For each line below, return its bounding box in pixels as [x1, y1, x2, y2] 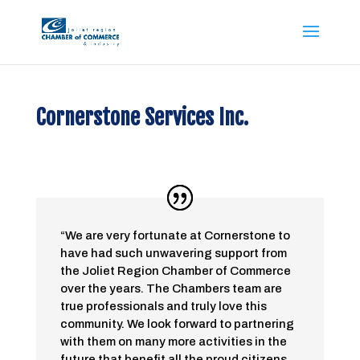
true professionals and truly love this [59, 299, 267, 313]
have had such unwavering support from [59, 246, 287, 260]
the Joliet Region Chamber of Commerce [59, 264, 291, 277]
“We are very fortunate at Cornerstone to [59, 228, 290, 242]
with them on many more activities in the [59, 334, 287, 348]
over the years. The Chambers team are [59, 281, 282, 295]
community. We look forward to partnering [59, 317, 294, 330]
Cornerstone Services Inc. [35, 104, 248, 130]
